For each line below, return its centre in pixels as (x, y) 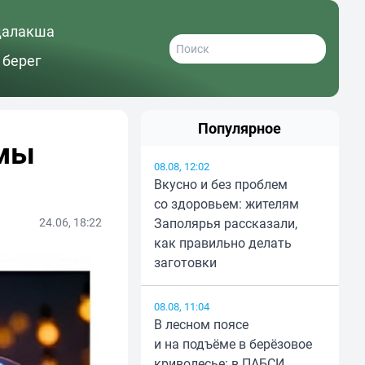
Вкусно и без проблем (220, 185)
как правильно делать (222, 243)
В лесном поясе (201, 325)
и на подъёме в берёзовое (233, 344)
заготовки (185, 263)
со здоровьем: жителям (226, 204)
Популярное (240, 128)
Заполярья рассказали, (225, 224)
